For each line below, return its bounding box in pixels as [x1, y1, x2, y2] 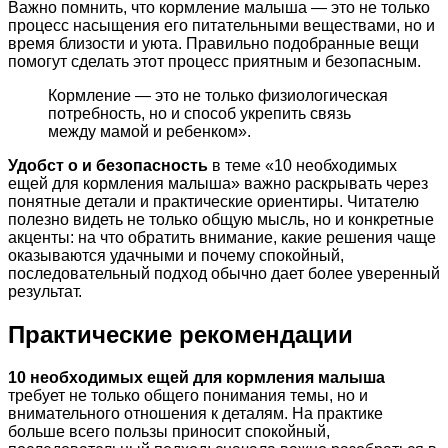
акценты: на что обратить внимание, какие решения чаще [8, 229, 436, 247]
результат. [8, 283, 82, 301]
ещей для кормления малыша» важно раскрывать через [8, 175, 428, 193]
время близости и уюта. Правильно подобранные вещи [8, 35, 419, 53]
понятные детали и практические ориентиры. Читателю [8, 193, 419, 211]
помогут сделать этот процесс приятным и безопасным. [8, 53, 421, 71]
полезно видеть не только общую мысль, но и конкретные [8, 211, 434, 229]
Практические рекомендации [8, 321, 353, 349]
